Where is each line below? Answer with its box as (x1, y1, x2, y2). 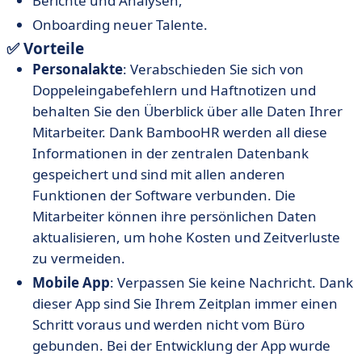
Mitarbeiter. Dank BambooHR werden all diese (32, 123, 327, 141)
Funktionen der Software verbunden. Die (32, 186, 296, 204)
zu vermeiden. (32, 249, 125, 267)
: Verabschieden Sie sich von (123, 60, 304, 78)
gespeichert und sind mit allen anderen (32, 165, 285, 183)
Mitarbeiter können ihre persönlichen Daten (32, 207, 317, 225)
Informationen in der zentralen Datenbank (32, 144, 309, 162)
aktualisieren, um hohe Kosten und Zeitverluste (32, 228, 340, 246)
